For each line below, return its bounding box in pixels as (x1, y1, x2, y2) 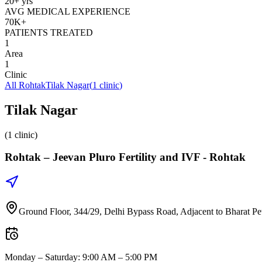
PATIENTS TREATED (5, 27, 93, 37)
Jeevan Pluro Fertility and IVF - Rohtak (53, 151, 246, 164)
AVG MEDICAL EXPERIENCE (5, 6, 130, 16)
